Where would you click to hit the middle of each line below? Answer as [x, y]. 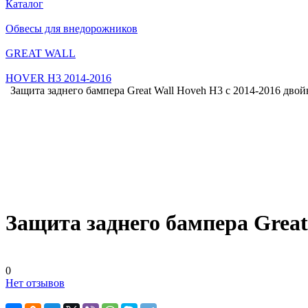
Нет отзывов [35, 283]
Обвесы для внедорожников [71, 29]
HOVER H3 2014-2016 [58, 78]
